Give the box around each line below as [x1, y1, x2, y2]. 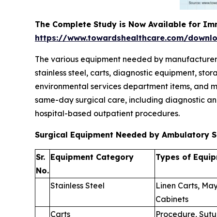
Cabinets [155, 194, 188, 204]
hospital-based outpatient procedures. [35, 108, 180, 119]
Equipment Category [50, 152, 134, 162]
